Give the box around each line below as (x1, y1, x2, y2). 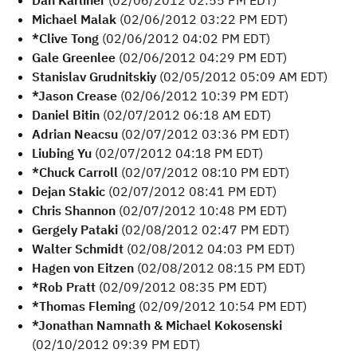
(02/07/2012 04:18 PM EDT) (92, 145, 263, 161)
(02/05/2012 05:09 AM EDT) (156, 69, 328, 84)
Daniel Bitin (32, 107, 100, 123)
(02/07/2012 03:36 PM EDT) (118, 126, 289, 142)
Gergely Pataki (32, 222, 118, 237)
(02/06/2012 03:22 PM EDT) (116, 11, 288, 27)
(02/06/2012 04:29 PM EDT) (116, 49, 287, 65)
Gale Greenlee (32, 49, 116, 65)
